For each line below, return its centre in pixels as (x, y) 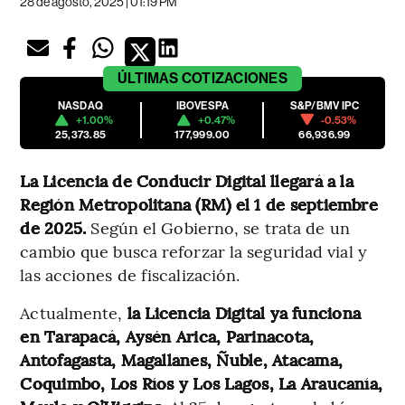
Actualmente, (74, 312)
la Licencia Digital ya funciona (244, 312)
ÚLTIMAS (148, 78)
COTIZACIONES (234, 78)
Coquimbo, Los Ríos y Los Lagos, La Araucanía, (202, 382)
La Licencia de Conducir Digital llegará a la (187, 180)
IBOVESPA (202, 105)
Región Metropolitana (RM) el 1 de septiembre (199, 203)
